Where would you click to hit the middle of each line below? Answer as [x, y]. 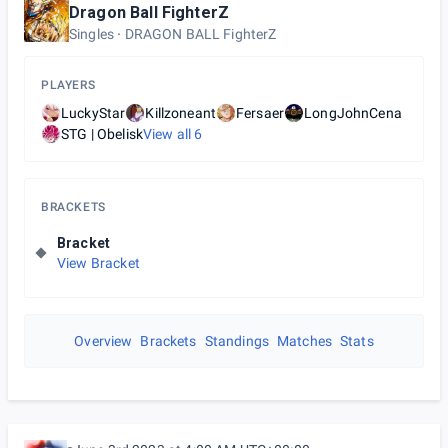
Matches [304, 341]
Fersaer [260, 113]
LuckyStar [93, 113]
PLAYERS [68, 85]
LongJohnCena [353, 113]
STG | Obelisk [102, 134]
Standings [236, 341]
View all [168, 134]
